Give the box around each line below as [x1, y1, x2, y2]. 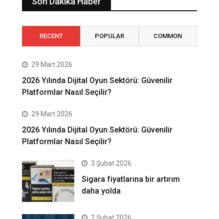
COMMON [153, 32, 182, 40]
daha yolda [82, 186, 121, 196]
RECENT [39, 32, 63, 40]
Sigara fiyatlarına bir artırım [82, 174, 180, 184]
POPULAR [94, 32, 124, 40]
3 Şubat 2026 [91, 159, 132, 167]
